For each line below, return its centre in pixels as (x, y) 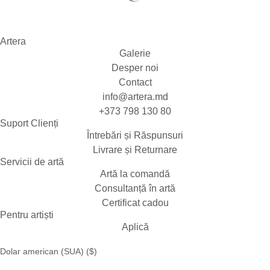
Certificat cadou (135, 202)
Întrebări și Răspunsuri (135, 135)
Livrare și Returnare (135, 149)
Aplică (135, 227)
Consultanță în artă (135, 188)
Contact (135, 82)
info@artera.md (135, 96)
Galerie (135, 53)
